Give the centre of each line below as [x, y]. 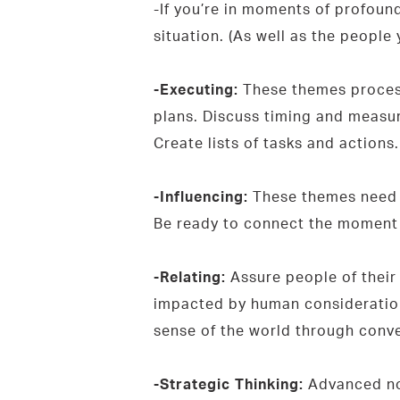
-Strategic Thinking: [228, 383]
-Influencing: [200, 196]
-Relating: [189, 276]
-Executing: [196, 89]
